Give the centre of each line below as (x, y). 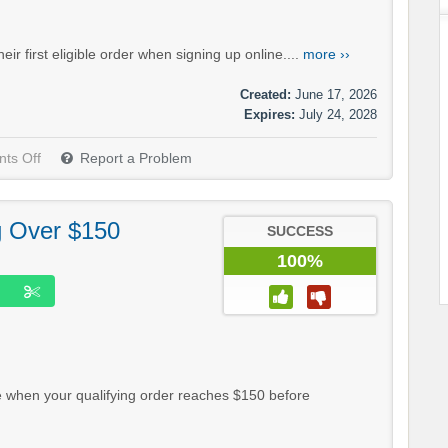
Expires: (269, 115)
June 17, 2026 (336, 95)
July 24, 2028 (338, 115)
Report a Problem (136, 159)
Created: (265, 95)
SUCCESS (300, 232)
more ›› (326, 55)
